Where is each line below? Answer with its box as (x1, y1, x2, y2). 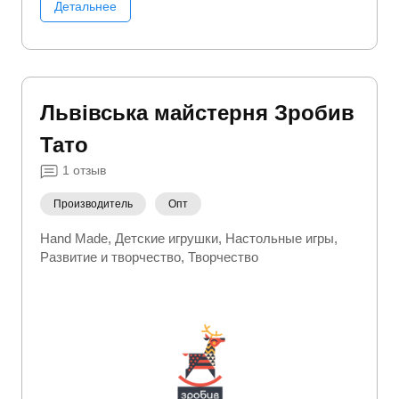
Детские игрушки (115, 231, 218, 246)
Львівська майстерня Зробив (40, 101, 354, 125)
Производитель (53, 198, 133, 210)
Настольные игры (225, 231, 334, 246)
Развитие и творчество (40, 249, 181, 265)
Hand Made (40, 231, 108, 246)
